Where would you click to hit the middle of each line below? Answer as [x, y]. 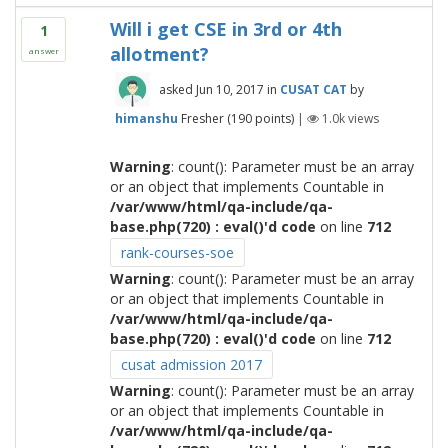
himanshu [146, 118]
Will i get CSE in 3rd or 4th [225, 29]
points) [272, 118]
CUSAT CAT [313, 89]
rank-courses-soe [177, 252]
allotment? [159, 54]
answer [43, 50]
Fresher [202, 118]
